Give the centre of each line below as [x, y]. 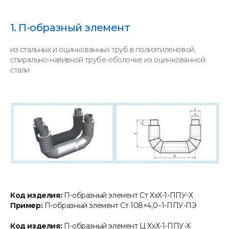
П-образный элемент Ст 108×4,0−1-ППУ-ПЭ [120, 206]
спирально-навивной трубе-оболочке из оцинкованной [108, 60]
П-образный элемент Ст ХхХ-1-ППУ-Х [128, 196]
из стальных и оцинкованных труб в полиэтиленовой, [103, 50]
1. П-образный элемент [70, 28]
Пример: [27, 206]
